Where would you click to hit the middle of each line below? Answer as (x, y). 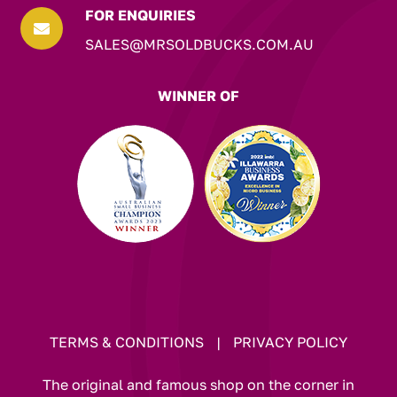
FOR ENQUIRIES (140, 16)
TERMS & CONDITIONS (127, 343)
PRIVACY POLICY (290, 343)
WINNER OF (198, 96)
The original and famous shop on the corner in (198, 385)
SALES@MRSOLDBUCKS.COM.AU (199, 45)
